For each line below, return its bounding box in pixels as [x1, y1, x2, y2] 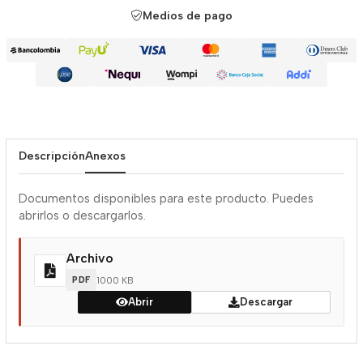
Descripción [19, 149, 85, 163]
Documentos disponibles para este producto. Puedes [19, 191, 314, 206]
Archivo [66, 250, 113, 267]
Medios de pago [142, 9, 233, 23]
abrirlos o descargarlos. [19, 208, 146, 223]
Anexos [85, 149, 126, 163]
